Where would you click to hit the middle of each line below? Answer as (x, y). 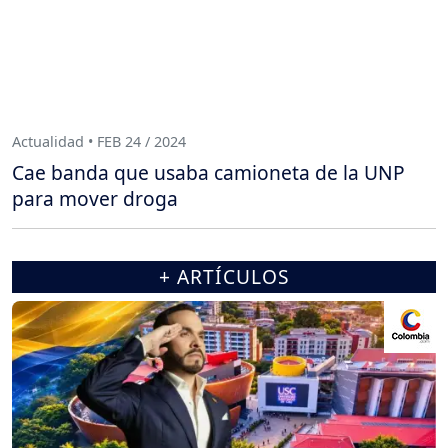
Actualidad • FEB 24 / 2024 (99, 141)
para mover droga (95, 199)
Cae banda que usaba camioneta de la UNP (208, 173)
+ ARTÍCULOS (224, 277)
